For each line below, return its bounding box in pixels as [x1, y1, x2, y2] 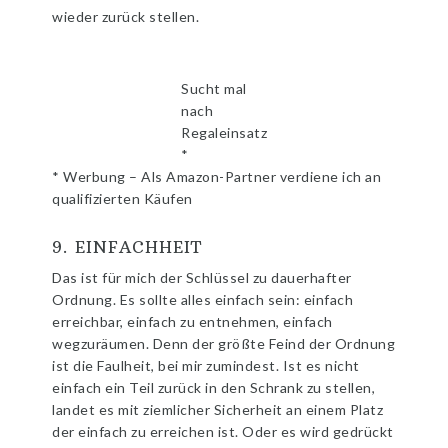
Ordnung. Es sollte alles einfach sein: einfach [52, 291, 354, 309]
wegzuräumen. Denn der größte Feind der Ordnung [52, 335, 396, 353]
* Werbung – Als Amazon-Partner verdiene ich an [52, 168, 382, 186]
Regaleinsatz [181, 124, 267, 142]
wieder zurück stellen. [52, 8, 200, 26]
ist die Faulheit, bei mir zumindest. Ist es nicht [52, 357, 360, 375]
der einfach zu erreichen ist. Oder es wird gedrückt [52, 423, 394, 441]
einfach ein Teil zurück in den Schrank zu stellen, [52, 379, 376, 397]
